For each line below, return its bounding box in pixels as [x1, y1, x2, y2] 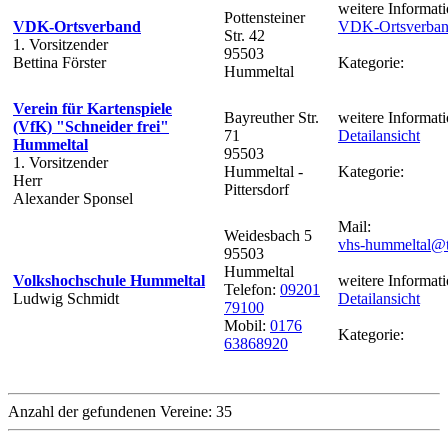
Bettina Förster [13, 53, 106, 71]
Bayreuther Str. [224, 108, 319, 126]
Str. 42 [224, 26, 265, 44]
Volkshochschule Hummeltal [13, 271, 205, 289]
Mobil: [224, 316, 270, 334]
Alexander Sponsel [13, 189, 133, 207]
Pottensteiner [224, 8, 305, 26]
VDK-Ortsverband [13, 17, 141, 35]
